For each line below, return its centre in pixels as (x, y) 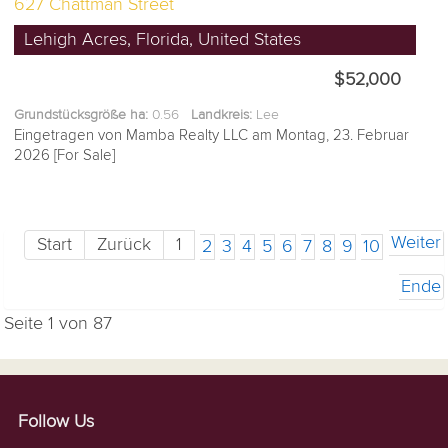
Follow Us (55, 422)
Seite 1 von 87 (58, 324)
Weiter (415, 243)
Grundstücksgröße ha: (81, 115)
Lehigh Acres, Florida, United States (163, 40)
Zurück (124, 245)
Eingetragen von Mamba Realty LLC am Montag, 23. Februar (212, 135)
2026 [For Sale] (65, 155)
